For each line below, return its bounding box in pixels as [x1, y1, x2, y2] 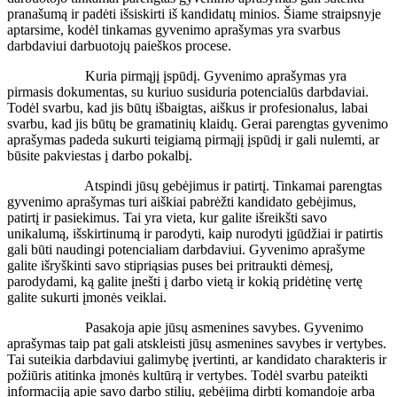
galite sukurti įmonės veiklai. [7, 289, 167, 305]
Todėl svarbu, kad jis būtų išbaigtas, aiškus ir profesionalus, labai [7, 99, 368, 115]
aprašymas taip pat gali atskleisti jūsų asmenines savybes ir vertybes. [7, 335, 386, 351]
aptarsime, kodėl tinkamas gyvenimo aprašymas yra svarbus [7, 21, 340, 37]
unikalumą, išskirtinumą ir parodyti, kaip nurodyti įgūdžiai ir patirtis [7, 225, 383, 241]
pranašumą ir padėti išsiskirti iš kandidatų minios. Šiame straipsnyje [7, 5, 381, 21]
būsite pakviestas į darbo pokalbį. [7, 147, 192, 163]
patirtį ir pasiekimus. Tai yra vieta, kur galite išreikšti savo [7, 209, 327, 225]
